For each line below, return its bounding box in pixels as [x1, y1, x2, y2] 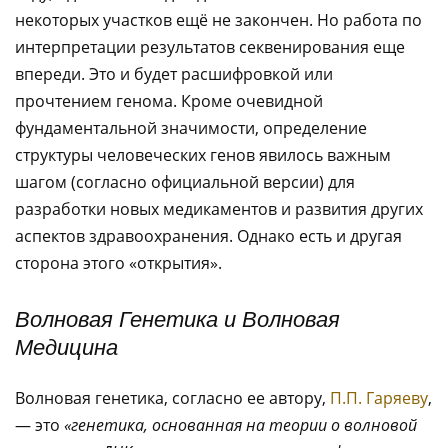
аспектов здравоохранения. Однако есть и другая [15, 225, 402, 247]
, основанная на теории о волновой [144, 414, 417, 436]
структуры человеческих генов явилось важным [15, 144, 391, 166]
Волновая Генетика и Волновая [15, 302, 340, 333]
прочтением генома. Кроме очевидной [15, 90, 323, 112]
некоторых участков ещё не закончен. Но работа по [15, 9, 422, 31]
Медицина [15, 330, 118, 361]
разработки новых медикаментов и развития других [15, 198, 423, 220]
